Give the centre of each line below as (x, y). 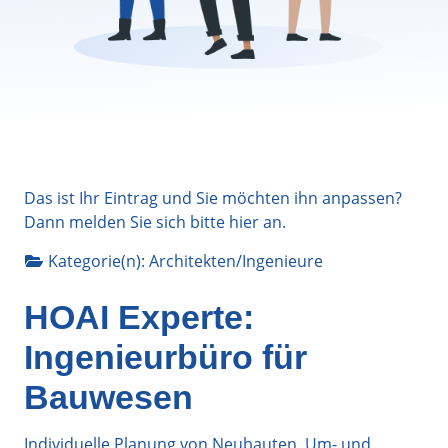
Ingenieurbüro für (165, 356)
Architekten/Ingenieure (236, 260)
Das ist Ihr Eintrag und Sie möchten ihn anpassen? (213, 197)
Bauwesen (108, 396)
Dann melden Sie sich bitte (126, 221)
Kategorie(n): (98, 260)
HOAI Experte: (139, 316)
